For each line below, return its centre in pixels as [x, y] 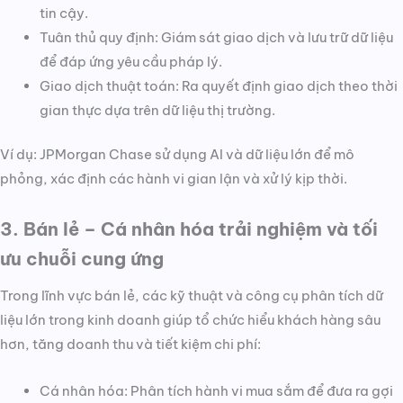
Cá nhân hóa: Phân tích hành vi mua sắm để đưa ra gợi [216, 391]
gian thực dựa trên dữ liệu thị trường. [157, 111]
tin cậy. [63, 13]
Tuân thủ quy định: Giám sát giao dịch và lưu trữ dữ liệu [216, 38]
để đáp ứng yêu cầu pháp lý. [130, 62]
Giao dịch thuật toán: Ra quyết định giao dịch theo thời [218, 86]
